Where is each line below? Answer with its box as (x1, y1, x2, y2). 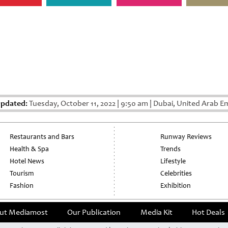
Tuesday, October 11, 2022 (27, 98, 117, 109)
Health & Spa (10, 145, 49, 154)
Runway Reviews (160, 132, 212, 141)
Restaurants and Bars (10, 132, 75, 141)
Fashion (10, 181, 34, 190)
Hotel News (10, 157, 45, 166)
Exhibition (160, 181, 191, 190)
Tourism (10, 169, 34, 178)
